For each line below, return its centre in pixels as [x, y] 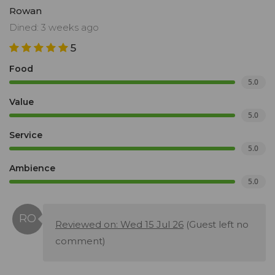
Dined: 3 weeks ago [54, 28]
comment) [80, 241]
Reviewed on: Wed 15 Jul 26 [119, 225]
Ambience [32, 168]
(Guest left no [216, 225]
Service [26, 135]
